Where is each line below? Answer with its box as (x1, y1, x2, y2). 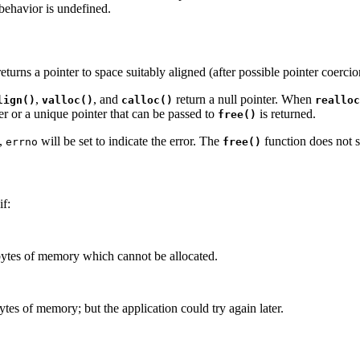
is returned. (256, 106, 316, 121)
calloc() (121, 93, 173, 106)
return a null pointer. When (173, 92, 315, 106)
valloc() (42, 93, 93, 106)
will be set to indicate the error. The (38, 133, 223, 148)
